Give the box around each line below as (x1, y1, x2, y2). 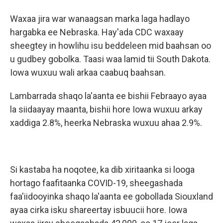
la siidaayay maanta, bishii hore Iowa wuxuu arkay (10, 104, 203, 114)
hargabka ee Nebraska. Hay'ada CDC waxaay (10, 27, 184, 37)
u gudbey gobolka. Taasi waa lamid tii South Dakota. (10, 54, 211, 64)
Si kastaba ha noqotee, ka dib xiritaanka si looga (10, 164, 195, 175)
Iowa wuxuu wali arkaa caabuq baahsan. (10, 67, 166, 78)
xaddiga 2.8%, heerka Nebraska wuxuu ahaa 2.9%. (10, 117, 202, 128)
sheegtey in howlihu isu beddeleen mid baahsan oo (10, 40, 211, 51)
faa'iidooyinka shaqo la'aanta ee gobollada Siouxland (10, 191, 213, 202)
